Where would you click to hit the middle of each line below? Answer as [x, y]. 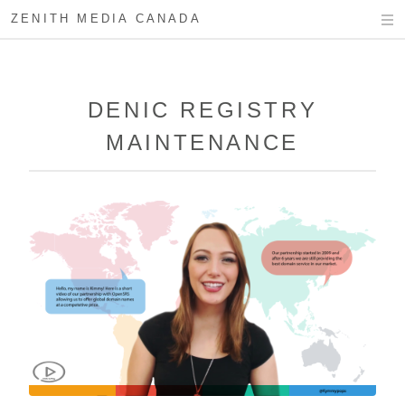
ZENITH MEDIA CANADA [106, 19]
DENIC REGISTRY [202, 110]
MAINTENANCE [202, 142]
